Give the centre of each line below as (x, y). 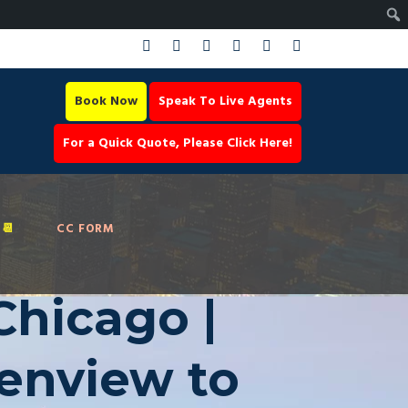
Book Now (106, 102)
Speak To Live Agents (225, 102)
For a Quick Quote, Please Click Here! (178, 143)
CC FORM (86, 229)
